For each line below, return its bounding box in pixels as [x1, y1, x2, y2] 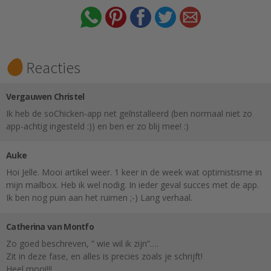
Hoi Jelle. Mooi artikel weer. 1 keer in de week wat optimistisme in [6, 166, 262, 178]
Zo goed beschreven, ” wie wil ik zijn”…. [6, 237, 158, 249]
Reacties [26, 57, 80, 77]
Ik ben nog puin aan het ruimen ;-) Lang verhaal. [6, 191, 192, 203]
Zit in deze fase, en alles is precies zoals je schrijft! [6, 250, 203, 262]
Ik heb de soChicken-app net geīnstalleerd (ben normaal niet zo [6, 107, 252, 119]
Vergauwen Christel [6, 90, 85, 102]
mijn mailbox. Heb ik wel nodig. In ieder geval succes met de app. [6, 178, 259, 191]
